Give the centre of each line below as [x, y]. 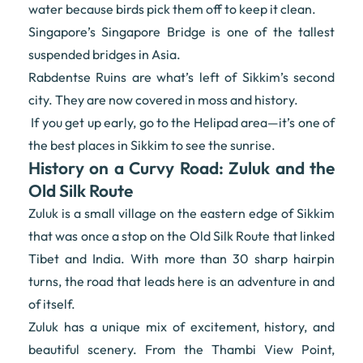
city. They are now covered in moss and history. [163, 100]
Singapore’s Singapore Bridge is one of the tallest [181, 32]
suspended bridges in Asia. [105, 55]
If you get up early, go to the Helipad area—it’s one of [181, 123]
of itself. [52, 304]
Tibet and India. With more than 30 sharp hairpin [181, 259]
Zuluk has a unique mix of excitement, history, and [181, 327]
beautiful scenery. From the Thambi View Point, [181, 350]
